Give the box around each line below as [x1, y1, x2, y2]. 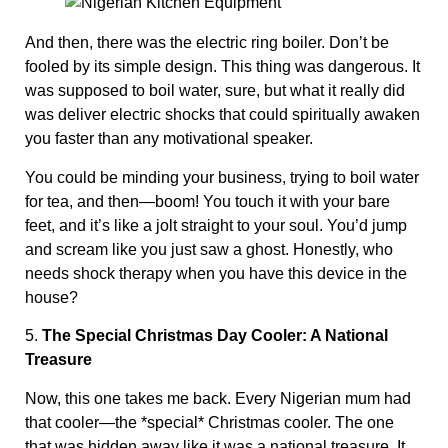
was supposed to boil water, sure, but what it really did [25, 82, 405, 100]
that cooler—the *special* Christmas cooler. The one [25, 413, 394, 431]
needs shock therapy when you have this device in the [25, 264, 407, 282]
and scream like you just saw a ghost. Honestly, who [25, 240, 393, 258]
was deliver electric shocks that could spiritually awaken [25, 106, 420, 124]
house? [25, 288, 78, 306]
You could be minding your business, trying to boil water [25, 168, 419, 186]
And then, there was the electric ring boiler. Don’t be [25, 34, 389, 52]
